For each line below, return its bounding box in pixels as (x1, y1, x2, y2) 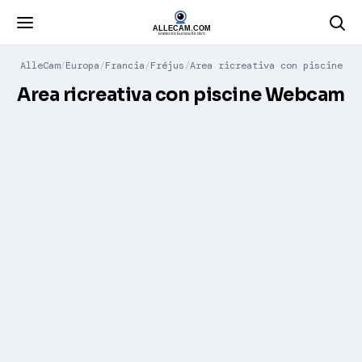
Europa (65, 59, 99, 72)
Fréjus (149, 59, 184, 72)
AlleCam (19, 59, 60, 72)
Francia (104, 59, 145, 72)
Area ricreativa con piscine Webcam (16, 84, 346, 106)
